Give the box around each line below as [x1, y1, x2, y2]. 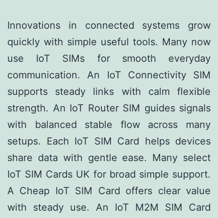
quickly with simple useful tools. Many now [7, 36, 211, 48]
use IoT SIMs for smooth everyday [7, 53, 211, 65]
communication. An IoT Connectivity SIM [7, 69, 211, 81]
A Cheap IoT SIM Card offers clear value [7, 185, 211, 197]
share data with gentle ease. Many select [7, 152, 211, 164]
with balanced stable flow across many [7, 119, 211, 131]
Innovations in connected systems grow [7, 19, 211, 32]
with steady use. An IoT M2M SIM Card [7, 201, 211, 214]
